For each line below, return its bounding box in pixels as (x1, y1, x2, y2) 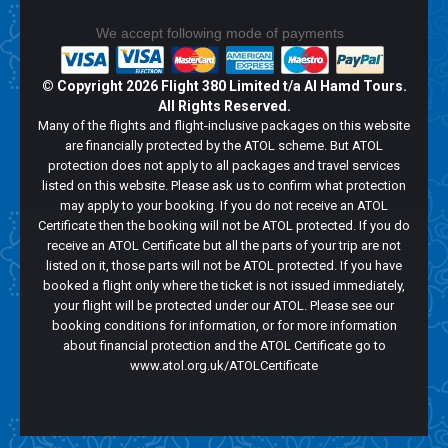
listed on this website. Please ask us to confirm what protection (42, 177, 406, 193)
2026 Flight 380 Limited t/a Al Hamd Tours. (125, 77, 407, 94)
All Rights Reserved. (157, 97, 291, 114)
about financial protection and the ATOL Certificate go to (62, 337, 386, 353)
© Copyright (41, 77, 126, 94)
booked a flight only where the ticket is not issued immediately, (43, 277, 405, 293)
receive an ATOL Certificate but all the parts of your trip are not (47, 237, 401, 253)
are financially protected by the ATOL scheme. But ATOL (65, 137, 383, 153)
